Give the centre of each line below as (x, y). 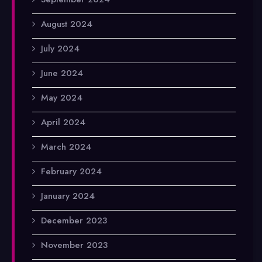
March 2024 (66, 146)
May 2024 (62, 97)
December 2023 (74, 220)
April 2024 (63, 122)
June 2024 (62, 73)
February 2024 (71, 171)
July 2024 (60, 48)
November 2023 (74, 245)
